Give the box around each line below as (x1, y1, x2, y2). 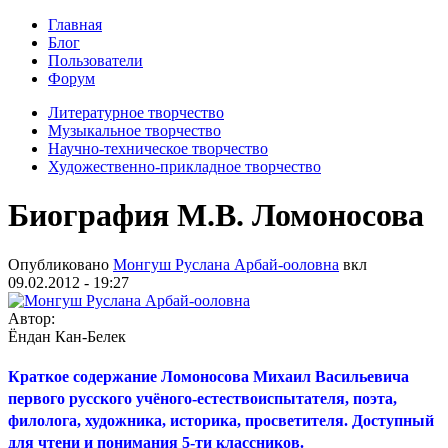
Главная (48, 16, 102, 33)
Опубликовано (8, 255, 113, 273)
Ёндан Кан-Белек (8, 327, 126, 345)
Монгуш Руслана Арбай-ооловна (113, 255, 339, 273)
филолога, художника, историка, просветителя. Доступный (8, 411, 434, 429)
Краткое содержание (8, 367, 161, 385)
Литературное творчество (48, 104, 224, 121)
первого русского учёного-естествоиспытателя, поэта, (8, 389, 397, 407)
